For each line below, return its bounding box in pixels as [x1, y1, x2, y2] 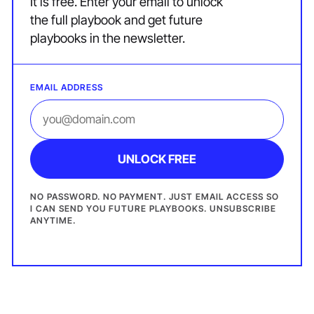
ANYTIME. [29, 215, 76, 226]
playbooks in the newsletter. [29, 30, 185, 46]
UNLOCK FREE [118, 152, 196, 167]
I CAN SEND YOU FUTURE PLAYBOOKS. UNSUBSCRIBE [29, 203, 276, 214]
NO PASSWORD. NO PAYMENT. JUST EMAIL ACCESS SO [29, 191, 279, 203]
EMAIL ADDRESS [29, 81, 103, 93]
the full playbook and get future [29, 12, 203, 28]
